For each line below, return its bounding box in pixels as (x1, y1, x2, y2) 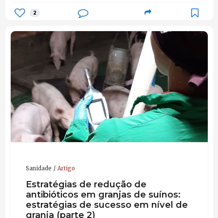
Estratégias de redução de (25, 179, 146, 190)
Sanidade (25, 164, 52, 172)
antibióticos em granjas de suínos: (25, 189, 181, 200)
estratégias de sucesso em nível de (25, 199, 188, 211)
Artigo (57, 164, 75, 172)
